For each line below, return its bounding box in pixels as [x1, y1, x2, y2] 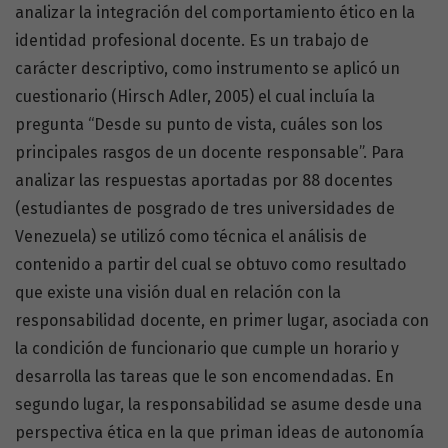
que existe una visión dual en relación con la [15, 283, 341, 303]
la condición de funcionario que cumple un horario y [15, 339, 399, 359]
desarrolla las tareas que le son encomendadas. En [15, 367, 394, 387]
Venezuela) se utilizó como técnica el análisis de [15, 227, 367, 247]
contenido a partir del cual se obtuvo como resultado [15, 255, 406, 275]
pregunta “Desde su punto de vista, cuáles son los [15, 115, 383, 135]
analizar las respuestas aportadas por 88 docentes [15, 171, 393, 191]
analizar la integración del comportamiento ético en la [15, 3, 415, 23]
